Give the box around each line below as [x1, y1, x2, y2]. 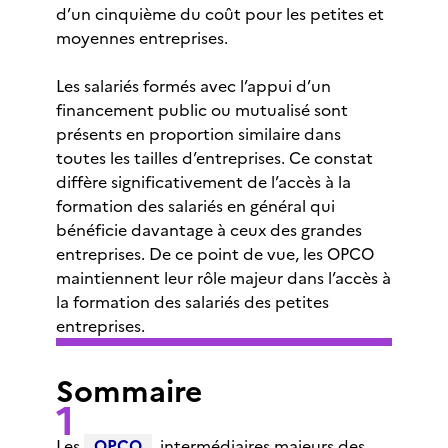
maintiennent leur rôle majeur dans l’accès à [56, 266, 391, 290]
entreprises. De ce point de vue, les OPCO [56, 242, 374, 266]
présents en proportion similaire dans [56, 122, 341, 146]
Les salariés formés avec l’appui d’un [56, 74, 331, 98]
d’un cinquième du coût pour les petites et [56, 2, 384, 26]
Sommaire [56, 369, 202, 414]
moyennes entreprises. [56, 26, 228, 50]
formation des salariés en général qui [56, 194, 335, 218]
